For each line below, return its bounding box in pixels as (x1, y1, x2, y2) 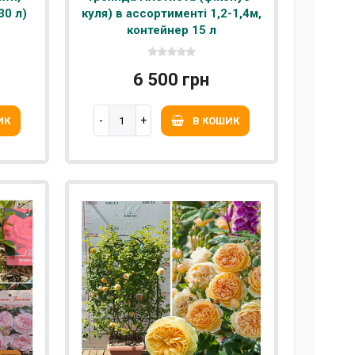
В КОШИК (192, 115, 239, 128)
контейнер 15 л (126, 23, 216, 38)
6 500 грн (133, 70, 210, 90)
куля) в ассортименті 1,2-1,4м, (81, 6, 261, 21)
